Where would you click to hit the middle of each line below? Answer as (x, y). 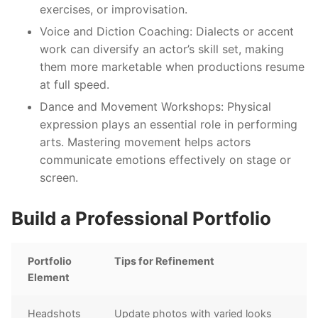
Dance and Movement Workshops (130, 106)
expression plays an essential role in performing (169, 124)
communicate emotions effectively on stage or (165, 159)
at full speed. (75, 84)
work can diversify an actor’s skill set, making (162, 49)
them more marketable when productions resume (172, 66)
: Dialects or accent (242, 31)
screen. (59, 177)
